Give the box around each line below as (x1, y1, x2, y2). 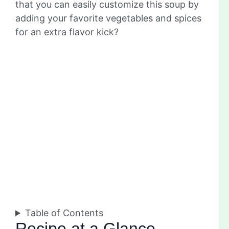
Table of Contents (25, 208, 104, 219)
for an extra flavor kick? (15, 27, 119, 38)
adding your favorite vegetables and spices (15, 13, 201, 24)
